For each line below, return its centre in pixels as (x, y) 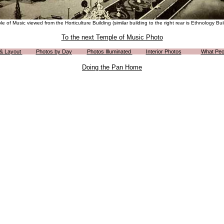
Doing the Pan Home (112, 67)
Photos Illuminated (109, 52)
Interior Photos (163, 52)
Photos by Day (54, 52)
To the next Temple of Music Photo (112, 37)
